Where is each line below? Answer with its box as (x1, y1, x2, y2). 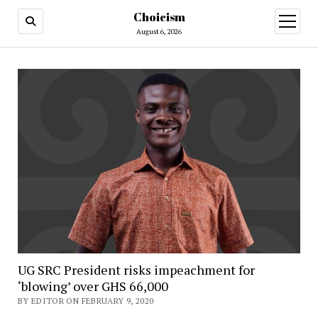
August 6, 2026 (136, 27, 182, 36)
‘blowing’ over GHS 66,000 (17, 277, 168, 295)
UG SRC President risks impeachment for (17, 261, 255, 278)
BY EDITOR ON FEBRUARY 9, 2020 (17, 295, 154, 306)
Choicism (133, 9, 185, 25)
